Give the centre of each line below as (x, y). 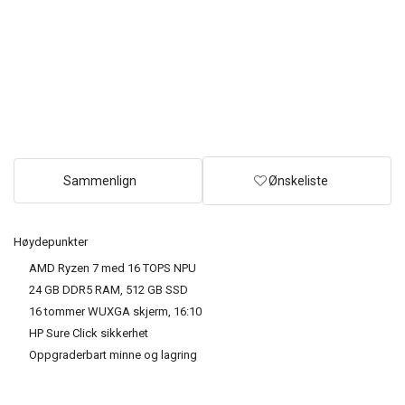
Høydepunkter (51, 242)
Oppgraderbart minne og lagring (113, 355)
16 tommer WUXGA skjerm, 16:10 (115, 312)
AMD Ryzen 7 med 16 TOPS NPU (113, 268)
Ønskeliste (298, 181)
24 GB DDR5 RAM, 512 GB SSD (108, 290)
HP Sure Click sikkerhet (89, 334)
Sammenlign (100, 181)
